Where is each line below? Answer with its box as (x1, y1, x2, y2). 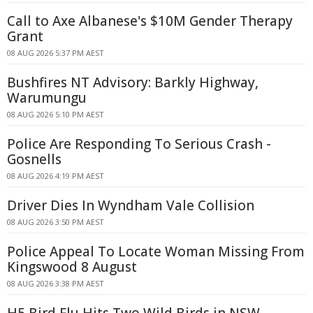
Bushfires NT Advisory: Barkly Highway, (7, 73, 259, 92)
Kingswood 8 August (7, 258, 137, 276)
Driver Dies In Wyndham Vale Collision (7, 196, 254, 214)
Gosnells (7, 150, 61, 168)
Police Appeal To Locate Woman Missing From (7, 242, 305, 261)
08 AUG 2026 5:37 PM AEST (7, 48, 104, 58)
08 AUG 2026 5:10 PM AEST (7, 109, 104, 119)
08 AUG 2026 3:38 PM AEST (7, 278, 104, 289)
